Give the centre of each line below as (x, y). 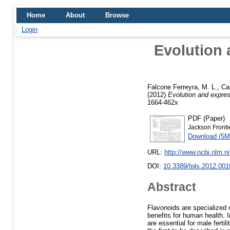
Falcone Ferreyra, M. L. (182, 87)
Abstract (172, 187)
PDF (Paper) (206, 118)
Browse (117, 15)
